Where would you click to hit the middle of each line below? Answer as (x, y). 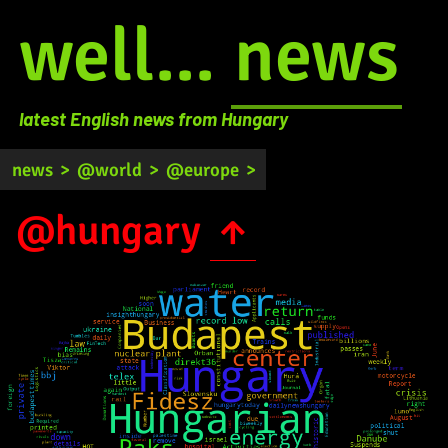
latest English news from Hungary (153, 118)
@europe (203, 169)
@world (110, 169)
